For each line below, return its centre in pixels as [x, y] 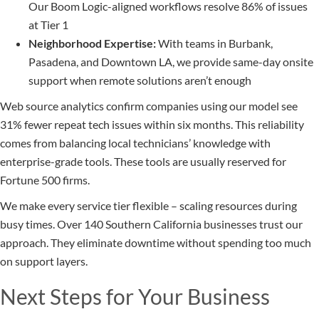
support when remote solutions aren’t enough [140, 80]
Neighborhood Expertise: [92, 43]
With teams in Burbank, [214, 43]
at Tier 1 [48, 25]
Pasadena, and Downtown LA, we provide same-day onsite [171, 62]
